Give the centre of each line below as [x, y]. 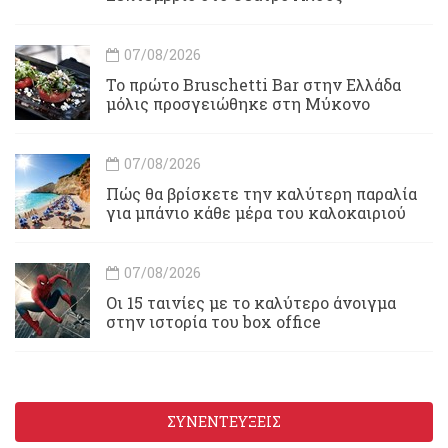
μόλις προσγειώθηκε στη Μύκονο [238, 103]
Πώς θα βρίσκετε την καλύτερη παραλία [261, 193]
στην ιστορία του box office [213, 321]
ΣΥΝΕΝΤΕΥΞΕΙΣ [224, 421]
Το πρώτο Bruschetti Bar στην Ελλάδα [253, 84]
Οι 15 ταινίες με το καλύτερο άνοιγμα [251, 302]
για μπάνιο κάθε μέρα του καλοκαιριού [256, 212]
